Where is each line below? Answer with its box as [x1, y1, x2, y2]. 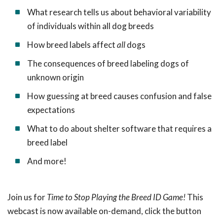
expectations [27, 105, 75, 115]
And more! [27, 156, 67, 167]
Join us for [7, 192, 47, 203]
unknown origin [27, 72, 84, 83]
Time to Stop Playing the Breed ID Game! [47, 192, 187, 203]
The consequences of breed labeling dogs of [27, 58, 189, 69]
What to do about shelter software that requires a [27, 123, 212, 134]
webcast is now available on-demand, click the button [7, 206, 201, 217]
